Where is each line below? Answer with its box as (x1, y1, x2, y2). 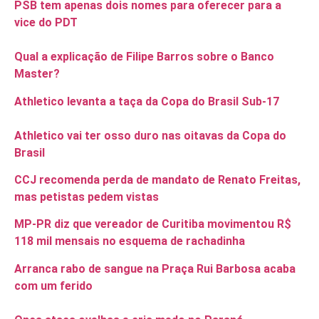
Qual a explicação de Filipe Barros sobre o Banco (14, 50, 274, 64)
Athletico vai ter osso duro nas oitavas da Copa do (14, 128, 286, 142)
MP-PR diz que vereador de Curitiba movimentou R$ (14, 217, 291, 231)
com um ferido (14, 278, 93, 293)
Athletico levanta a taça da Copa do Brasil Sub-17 (14, 94, 279, 108)
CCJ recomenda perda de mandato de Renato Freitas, (14, 172, 300, 187)
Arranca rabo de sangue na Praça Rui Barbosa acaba (14, 261, 296, 276)
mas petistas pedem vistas (14, 189, 159, 204)
